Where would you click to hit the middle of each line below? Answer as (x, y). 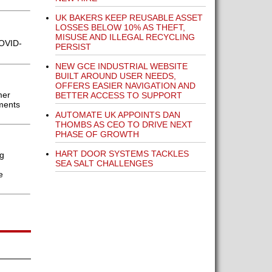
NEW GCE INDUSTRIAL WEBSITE (121, 66)
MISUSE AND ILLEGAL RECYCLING (125, 37)
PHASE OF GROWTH (97, 134)
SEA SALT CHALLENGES (104, 163)
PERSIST (73, 47)
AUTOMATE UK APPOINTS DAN (117, 115)
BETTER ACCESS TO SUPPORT (118, 95)
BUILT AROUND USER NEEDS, (115, 76)
